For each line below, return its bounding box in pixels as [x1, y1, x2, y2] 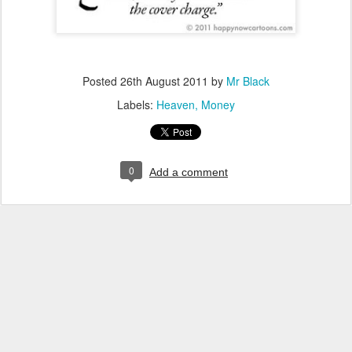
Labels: [117, 97, 156, 113]
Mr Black [226, 73, 269, 90]
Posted [82, 73, 120, 90]
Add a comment [149, 166, 228, 179]
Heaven [156, 97, 195, 113]
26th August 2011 [120, 73, 208, 90]
